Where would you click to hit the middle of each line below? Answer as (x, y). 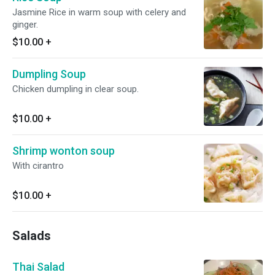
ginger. (25, 25)
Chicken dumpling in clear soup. (76, 89)
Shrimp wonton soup (64, 151)
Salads (32, 236)
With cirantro (38, 166)
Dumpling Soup (49, 74)
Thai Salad (38, 267)
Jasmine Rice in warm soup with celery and (99, 12)
